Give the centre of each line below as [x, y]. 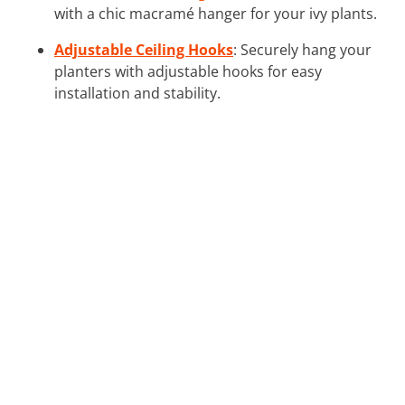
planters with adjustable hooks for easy [188, 71]
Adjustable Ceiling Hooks [144, 49]
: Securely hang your [302, 49]
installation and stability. [137, 93]
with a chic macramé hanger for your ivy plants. [216, 13]
